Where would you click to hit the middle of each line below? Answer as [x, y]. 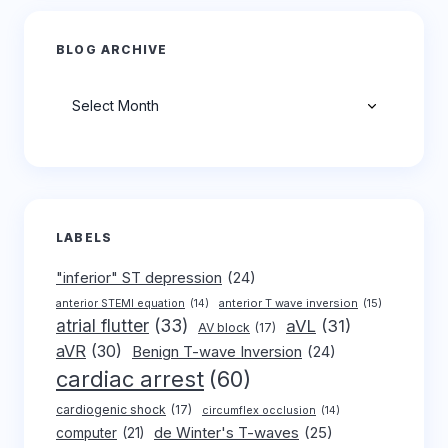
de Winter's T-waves [226, 433]
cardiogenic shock [111, 410]
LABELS [84, 238]
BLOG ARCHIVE [112, 50]
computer [86, 433]
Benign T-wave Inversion [217, 352]
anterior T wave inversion [288, 303]
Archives [83, 88]
